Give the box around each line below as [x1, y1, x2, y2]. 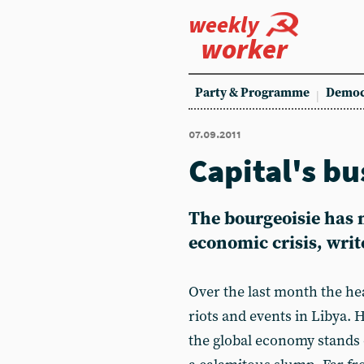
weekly [188, 10, 259, 39]
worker [201, 32, 288, 66]
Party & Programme [195, 85, 310, 101]
